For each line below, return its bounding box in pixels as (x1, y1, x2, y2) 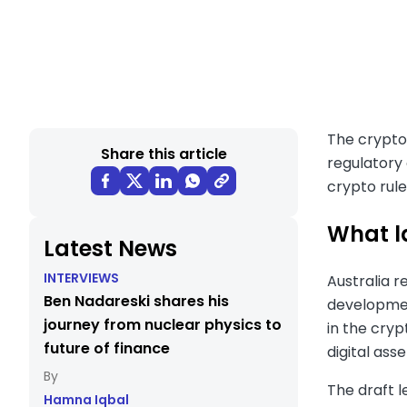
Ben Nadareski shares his (44, 291, 229, 312)
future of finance (44, 338, 170, 359)
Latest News (44, 233, 177, 263)
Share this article (100, 144, 227, 164)
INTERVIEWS (44, 269, 119, 287)
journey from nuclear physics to (44, 314, 282, 335)
